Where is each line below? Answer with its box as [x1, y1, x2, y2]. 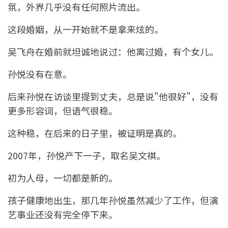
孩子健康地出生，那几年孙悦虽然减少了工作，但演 [8, 193, 218, 207]
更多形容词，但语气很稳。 [8, 104, 118, 118]
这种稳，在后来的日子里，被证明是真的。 [8, 126, 182, 140]
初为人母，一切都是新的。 [8, 171, 118, 185]
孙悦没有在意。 [8, 67, 72, 81]
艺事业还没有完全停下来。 [8, 208, 118, 221]
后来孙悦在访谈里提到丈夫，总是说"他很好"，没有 [8, 90, 218, 103]
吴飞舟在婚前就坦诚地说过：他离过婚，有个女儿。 [8, 45, 218, 59]
